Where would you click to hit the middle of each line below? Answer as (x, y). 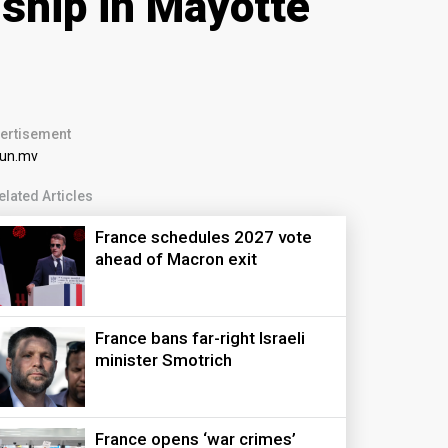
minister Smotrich (164, 360)
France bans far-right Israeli (200, 338)
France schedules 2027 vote (204, 237)
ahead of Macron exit (176, 259)
